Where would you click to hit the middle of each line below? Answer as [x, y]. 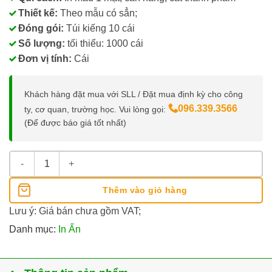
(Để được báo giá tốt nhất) [75, 122]
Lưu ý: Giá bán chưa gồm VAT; [75, 211]
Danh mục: [34, 229]
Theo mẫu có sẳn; [97, 13]
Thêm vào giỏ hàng [145, 190]
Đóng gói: [41, 28]
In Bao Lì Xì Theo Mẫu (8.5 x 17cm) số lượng [102, 158]
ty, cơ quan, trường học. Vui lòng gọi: [96, 109]
